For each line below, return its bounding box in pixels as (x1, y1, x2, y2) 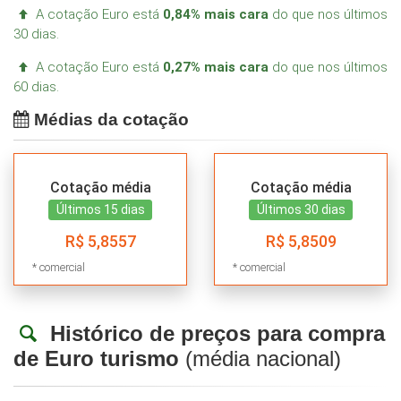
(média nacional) (179, 346, 341, 371)
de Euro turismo (13, 346, 179, 371)
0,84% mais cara (163, 6, 272, 23)
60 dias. (13, 79, 59, 96)
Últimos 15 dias (55, 201, 145, 217)
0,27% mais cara (163, 59, 272, 76)
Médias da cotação (34, 110, 189, 130)
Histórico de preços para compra (49, 321, 385, 346)
